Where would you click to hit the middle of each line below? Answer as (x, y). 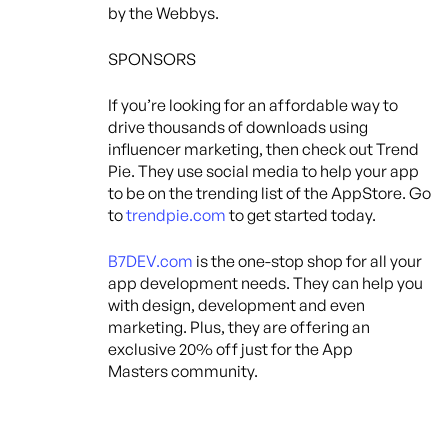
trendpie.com (176, 214)
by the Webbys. (163, 12)
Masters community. (183, 370)
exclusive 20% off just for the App (230, 348)
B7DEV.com (150, 260)
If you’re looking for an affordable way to (253, 104)
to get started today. (301, 214)
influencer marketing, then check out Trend (263, 148)
